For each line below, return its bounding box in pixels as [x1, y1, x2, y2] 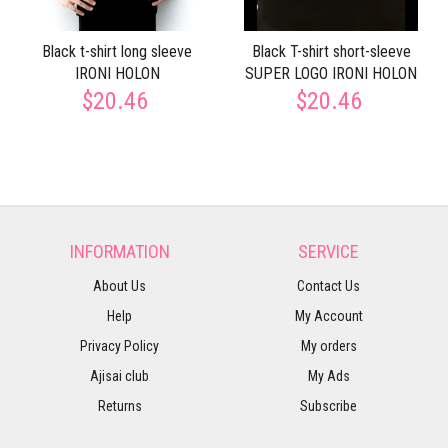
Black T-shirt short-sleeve [251, 42, 411, 61]
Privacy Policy [80, 338, 159, 354]
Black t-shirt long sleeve [42, 42, 192, 61]
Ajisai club [90, 368, 149, 384]
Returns [97, 398, 142, 414]
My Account [294, 308, 363, 324]
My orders [300, 338, 357, 354]
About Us [93, 278, 146, 294]
